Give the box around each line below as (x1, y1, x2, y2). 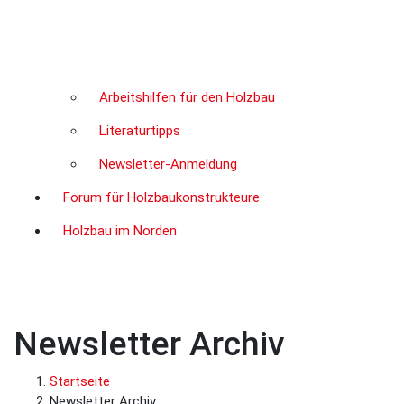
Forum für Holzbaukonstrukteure (63, 188, 260, 206)
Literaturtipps (99, 122, 180, 139)
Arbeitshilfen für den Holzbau (99, 88, 275, 106)
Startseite (50, 372, 110, 390)
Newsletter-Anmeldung (99, 155, 237, 172)
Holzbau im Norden (63, 222, 177, 239)
